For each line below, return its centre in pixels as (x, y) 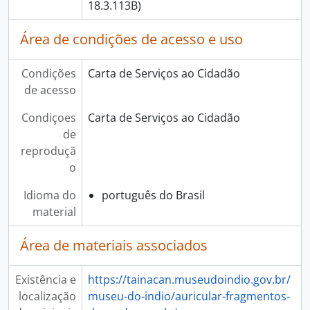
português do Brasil (153, 195)
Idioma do (49, 195)
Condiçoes (48, 118)
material (54, 212)
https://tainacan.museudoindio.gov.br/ (189, 280)
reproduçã (48, 151)
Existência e (45, 280)
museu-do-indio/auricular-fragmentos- (189, 297)
